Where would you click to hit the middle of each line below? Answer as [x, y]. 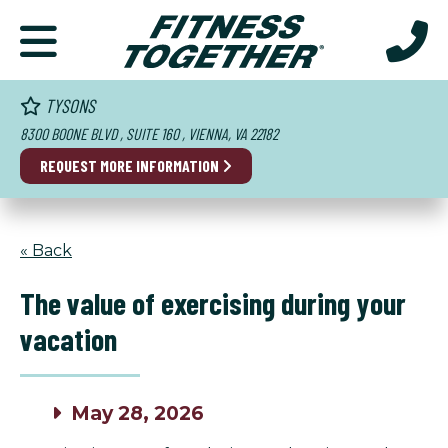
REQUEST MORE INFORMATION [130, 165]
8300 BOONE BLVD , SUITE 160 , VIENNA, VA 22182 [149, 133]
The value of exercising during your [213, 303]
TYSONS [68, 105]
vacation [68, 339]
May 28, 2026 [135, 414]
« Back [46, 250]
